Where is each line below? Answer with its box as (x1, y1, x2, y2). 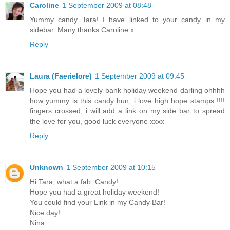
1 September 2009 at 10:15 (66, 163, 156, 172)
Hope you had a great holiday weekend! (30, 188, 159, 197)
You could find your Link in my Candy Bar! (30, 198, 165, 207)
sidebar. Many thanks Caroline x (30, 26, 134, 34)
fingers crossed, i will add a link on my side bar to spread (30, 107, 225, 116)
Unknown (30, 163, 63, 172)
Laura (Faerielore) (30, 72, 92, 81)
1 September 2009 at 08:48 (62, 1, 151, 10)
